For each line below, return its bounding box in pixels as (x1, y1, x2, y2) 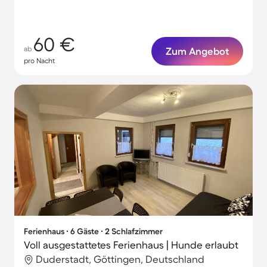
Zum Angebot (166, 45, 229, 57)
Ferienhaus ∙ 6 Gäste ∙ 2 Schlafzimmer (24, 226, 163, 236)
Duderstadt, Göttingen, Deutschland (36, 253, 204, 265)
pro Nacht (24, 57, 55, 64)
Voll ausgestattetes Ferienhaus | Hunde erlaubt (24, 239, 238, 250)
